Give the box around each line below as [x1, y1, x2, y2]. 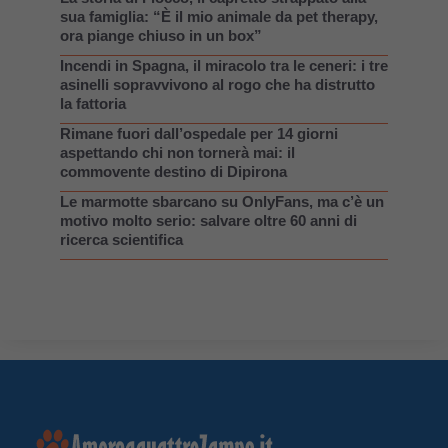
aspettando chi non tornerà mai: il [60, 143, 295, 161]
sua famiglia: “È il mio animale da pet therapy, [60, 7, 378, 25]
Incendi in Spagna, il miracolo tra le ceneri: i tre [60, 56, 388, 74]
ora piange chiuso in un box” [60, 26, 262, 44]
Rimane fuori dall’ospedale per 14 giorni [60, 124, 338, 142]
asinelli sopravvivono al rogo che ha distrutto [60, 75, 375, 93]
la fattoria [60, 94, 126, 112]
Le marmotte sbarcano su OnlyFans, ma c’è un [60, 192, 384, 210]
